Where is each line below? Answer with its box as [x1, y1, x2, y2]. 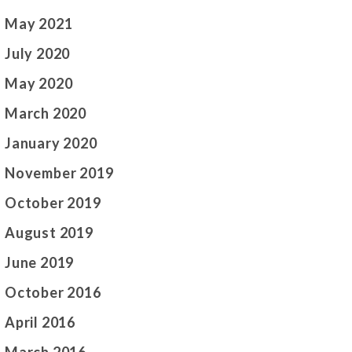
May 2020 [5, 75, 73, 93]
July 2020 [5, 45, 71, 63]
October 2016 [5, 284, 101, 302]
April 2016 [5, 313, 75, 332]
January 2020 [5, 134, 97, 152]
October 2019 [5, 194, 101, 212]
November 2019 [5, 164, 114, 182]
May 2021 [5, 15, 73, 33]
